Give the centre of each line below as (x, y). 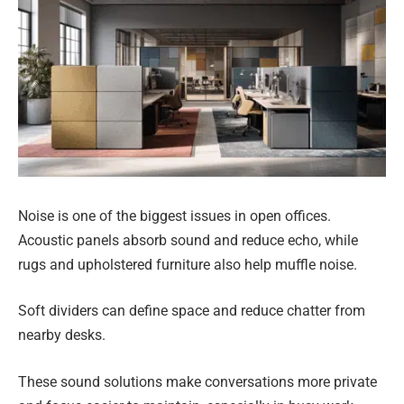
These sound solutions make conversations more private (197, 381)
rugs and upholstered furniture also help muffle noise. (188, 264)
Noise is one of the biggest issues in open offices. (174, 216)
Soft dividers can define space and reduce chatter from (192, 311)
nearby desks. (62, 335)
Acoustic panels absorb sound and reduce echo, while (188, 240)
